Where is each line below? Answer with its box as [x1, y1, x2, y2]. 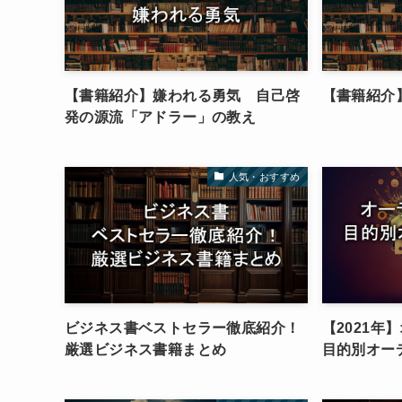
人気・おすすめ [228, 170, 301, 182]
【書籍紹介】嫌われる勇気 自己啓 [65, 88, 301, 104]
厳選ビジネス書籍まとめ [65, 342, 227, 358]
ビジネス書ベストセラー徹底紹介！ [65, 320, 301, 336]
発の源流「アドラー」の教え [65, 109, 257, 126]
